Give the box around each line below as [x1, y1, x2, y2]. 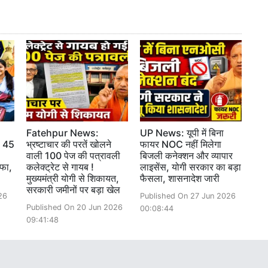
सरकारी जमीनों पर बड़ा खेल [26, 184, 120, 196]
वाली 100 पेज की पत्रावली [26, 150, 120, 162]
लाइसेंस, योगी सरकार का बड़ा [140, 161, 241, 173]
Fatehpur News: [26, 127, 99, 139]
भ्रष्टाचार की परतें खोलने [26, 138, 111, 151]
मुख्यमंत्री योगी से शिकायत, [26, 172, 119, 185]
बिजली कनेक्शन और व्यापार [140, 150, 233, 162]
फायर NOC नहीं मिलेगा [140, 138, 221, 151]
